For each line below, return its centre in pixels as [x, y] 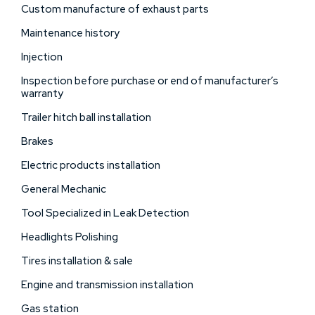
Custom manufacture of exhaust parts [115, 9]
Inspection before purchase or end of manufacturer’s [150, 81]
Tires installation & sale [77, 261]
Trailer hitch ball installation [86, 117]
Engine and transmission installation [107, 284]
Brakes [37, 141]
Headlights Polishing [70, 237]
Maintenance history [70, 33]
